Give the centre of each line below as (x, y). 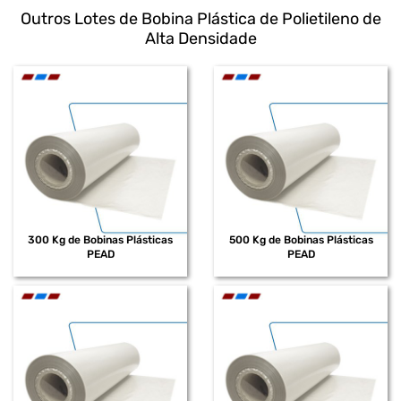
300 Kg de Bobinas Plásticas (100, 240)
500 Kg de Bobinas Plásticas (301, 240)
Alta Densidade (200, 38)
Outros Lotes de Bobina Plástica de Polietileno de (200, 18)
